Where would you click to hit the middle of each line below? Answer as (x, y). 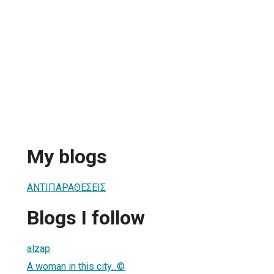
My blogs (67, 157)
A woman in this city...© (76, 266)
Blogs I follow (86, 218)
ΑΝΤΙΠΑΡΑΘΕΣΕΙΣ (66, 187)
